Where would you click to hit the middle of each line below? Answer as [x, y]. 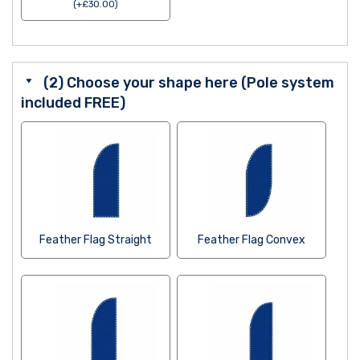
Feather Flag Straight [96, 240]
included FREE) [73, 103]
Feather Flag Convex [252, 240]
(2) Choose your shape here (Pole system [189, 83]
